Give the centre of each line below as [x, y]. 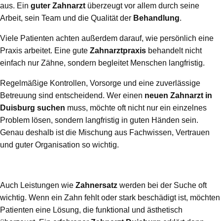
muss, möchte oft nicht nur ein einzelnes [136, 108]
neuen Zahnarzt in [178, 96]
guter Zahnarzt [58, 6]
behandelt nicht [174, 51]
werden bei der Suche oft [162, 185]
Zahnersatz [96, 185]
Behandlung [156, 18]
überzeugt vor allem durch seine [142, 6]
